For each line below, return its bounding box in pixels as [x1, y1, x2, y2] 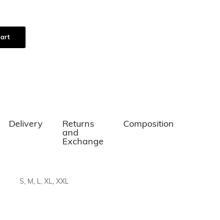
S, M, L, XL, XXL [20, 178, 69, 186]
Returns [62, 120, 94, 129]
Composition [123, 120, 174, 129]
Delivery [8, 120, 43, 129]
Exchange [62, 137, 104, 147]
